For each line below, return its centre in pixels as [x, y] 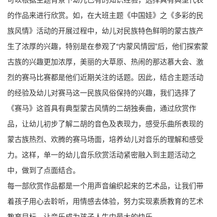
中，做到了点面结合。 [44, 170]
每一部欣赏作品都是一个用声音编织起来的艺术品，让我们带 [105, 186]
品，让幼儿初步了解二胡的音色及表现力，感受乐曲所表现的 [105, 124]
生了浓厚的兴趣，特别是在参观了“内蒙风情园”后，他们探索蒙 [108, 46]
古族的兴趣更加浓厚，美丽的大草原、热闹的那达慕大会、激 [105, 62]
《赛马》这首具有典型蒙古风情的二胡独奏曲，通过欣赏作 [102, 108]
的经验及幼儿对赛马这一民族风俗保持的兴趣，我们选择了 [102, 93]
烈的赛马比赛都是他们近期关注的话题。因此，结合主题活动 [105, 77]
